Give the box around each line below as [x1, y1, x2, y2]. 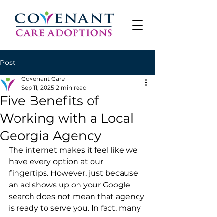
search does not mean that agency [9, 192, 146, 201]
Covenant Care [21, 75, 65, 82]
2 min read [56, 84, 87, 91]
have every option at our [9, 157, 105, 166]
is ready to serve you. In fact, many [9, 203, 143, 213]
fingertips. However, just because [9, 169, 140, 178]
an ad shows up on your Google [9, 180, 132, 189]
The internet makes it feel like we [9, 145, 139, 155]
